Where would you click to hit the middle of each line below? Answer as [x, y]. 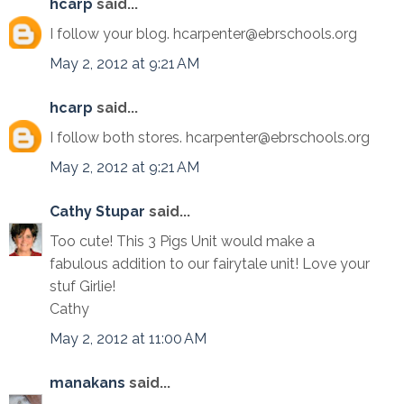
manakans [87, 383]
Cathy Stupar [97, 211]
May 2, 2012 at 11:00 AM [128, 339]
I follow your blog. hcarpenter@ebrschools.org [203, 34]
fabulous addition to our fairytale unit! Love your [210, 264]
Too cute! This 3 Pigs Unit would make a [182, 241]
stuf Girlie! [83, 286]
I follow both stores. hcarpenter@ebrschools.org [210, 138]
